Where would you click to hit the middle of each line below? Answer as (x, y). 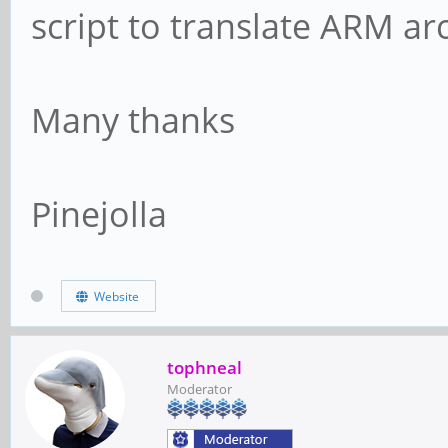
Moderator (199, 389)
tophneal (204, 368)
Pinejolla (99, 214)
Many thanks (133, 120)
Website (113, 296)
